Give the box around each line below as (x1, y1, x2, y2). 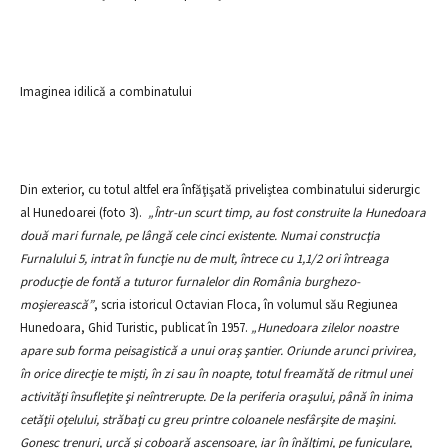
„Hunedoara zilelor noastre (251, 319, 398, 336)
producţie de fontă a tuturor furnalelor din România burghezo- (20, 273, 360, 290)
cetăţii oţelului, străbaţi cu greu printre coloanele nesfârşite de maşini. (20, 411, 396, 428)
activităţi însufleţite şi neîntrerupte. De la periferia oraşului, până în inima (20, 388, 413, 405)
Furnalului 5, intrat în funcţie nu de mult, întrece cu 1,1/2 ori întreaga (20, 250, 389, 267)
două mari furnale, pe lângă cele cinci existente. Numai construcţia (20, 227, 380, 244)
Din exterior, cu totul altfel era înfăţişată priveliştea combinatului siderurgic (20, 181, 420, 198)
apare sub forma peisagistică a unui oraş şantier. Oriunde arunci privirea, (20, 342, 416, 359)
